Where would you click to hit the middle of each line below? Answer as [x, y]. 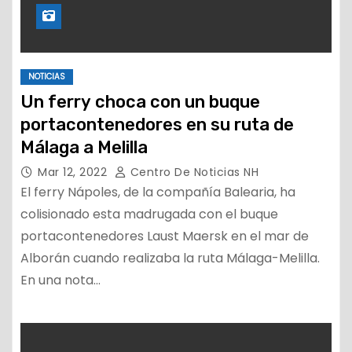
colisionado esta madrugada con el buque [149, 214]
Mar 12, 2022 [74, 172]
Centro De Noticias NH [192, 172]
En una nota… [60, 280]
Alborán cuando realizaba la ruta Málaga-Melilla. [170, 258]
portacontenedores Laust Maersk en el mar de [165, 236]
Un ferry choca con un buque [140, 102]
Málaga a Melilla [84, 147]
